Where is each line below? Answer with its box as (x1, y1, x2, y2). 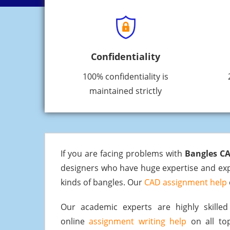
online (61, 216, 89, 227)
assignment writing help (89, 216, 187, 227)
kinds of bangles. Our (61, 177, 144, 188)
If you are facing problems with (61, 148, 185, 160)
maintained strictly (89, 85, 162, 97)
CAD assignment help (144, 177, 227, 188)
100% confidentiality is (83, 71, 168, 83)
